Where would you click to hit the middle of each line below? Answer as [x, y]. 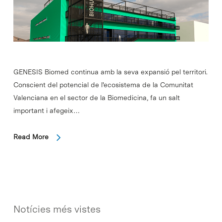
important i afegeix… [46, 111]
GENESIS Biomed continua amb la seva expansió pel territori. [110, 72]
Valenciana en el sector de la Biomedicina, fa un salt [96, 98]
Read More [31, 137]
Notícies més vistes [57, 209]
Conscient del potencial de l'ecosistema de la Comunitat [103, 85]
